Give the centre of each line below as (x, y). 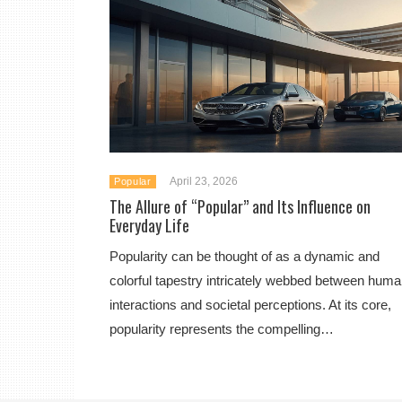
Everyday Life (149, 225)
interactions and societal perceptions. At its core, (250, 305)
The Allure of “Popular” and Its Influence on (240, 206)
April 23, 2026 (203, 181)
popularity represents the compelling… (222, 329)
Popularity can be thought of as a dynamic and (245, 256)
